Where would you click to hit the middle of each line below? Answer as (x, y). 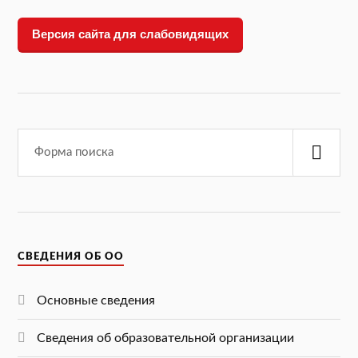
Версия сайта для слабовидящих (131, 34)
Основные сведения (96, 300)
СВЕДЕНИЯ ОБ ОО (71, 256)
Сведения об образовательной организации (166, 338)
